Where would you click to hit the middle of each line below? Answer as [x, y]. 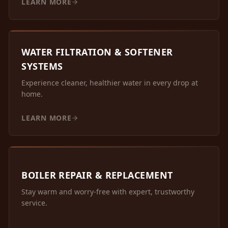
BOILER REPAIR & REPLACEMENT [97, 175]
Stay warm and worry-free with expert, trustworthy [108, 192]
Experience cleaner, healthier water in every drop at [110, 83]
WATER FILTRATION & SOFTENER [97, 52]
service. [35, 203]
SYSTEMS [42, 66]
